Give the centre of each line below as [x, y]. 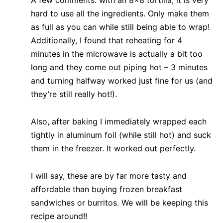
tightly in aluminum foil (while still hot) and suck [121, 135]
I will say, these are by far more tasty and [109, 175]
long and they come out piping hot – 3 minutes [119, 67]
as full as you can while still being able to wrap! [120, 27]
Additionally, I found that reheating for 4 [107, 40]
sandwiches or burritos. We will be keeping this [119, 202]
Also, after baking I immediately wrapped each [119, 121]
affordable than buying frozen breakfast [107, 189]
